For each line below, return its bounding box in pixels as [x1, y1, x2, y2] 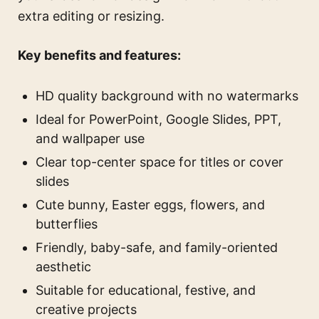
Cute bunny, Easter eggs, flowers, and [36, 197, 265, 212]
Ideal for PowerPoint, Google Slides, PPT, [36, 111, 281, 127]
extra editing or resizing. [18, 8, 164, 23]
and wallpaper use [36, 130, 145, 146]
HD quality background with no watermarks [36, 88, 298, 103]
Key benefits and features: [18, 47, 181, 63]
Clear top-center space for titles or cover [36, 154, 283, 169]
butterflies [36, 216, 98, 231]
